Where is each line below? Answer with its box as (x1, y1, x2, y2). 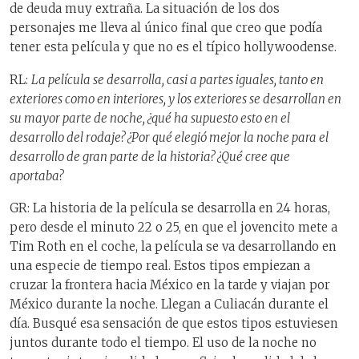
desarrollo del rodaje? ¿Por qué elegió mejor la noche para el (10, 129, 329, 145)
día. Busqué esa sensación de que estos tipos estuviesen (10, 316, 338, 332)
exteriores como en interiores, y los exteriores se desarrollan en (10, 91, 341, 107)
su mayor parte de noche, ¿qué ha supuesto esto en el (10, 110, 290, 126)
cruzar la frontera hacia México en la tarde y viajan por (10, 277, 330, 293)
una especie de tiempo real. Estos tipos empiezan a (10, 258, 310, 274)
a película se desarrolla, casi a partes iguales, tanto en (38, 71, 324, 87)
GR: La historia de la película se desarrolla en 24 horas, (10, 200, 330, 216)
